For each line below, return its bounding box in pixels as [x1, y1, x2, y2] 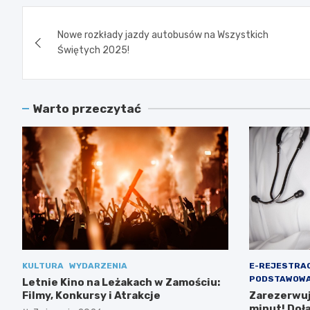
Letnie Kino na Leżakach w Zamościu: [22, 276, 220, 289]
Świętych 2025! [57, 44, 129, 56]
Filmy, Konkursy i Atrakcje [22, 289, 161, 302]
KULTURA [22, 261, 64, 271]
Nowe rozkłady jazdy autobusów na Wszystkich [57, 28, 268, 41]
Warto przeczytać [33, 101, 141, 116]
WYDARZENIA [69, 261, 127, 271]
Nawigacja [21, 6, 130, 33]
